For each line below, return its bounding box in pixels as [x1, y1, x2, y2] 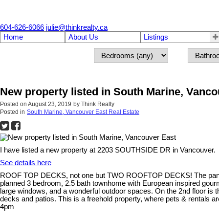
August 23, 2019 [28, 101, 71, 108]
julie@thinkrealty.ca [46, 23, 108, 31]
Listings [143, 33, 168, 41]
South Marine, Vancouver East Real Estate [27, 109, 139, 116]
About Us [68, 33, 98, 41]
